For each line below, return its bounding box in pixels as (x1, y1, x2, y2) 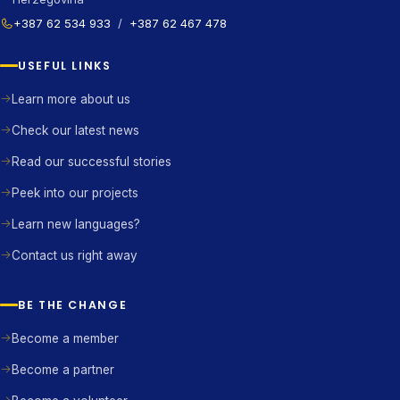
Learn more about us (12, 91, 130, 106)
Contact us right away (12, 247, 137, 262)
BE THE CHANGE (18, 297, 128, 313)
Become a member (12, 330, 119, 346)
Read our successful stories (12, 154, 171, 169)
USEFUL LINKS (18, 58, 112, 74)
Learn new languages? (12, 216, 140, 231)
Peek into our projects (12, 185, 138, 200)
